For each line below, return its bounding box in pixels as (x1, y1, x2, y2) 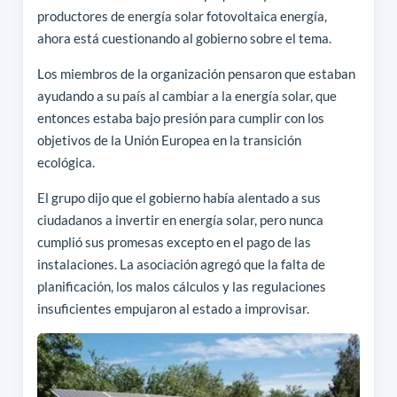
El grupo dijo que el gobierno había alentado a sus (36, 189, 321, 206)
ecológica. (36, 153, 95, 170)
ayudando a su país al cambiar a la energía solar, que (36, 87, 337, 104)
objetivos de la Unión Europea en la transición (36, 131, 301, 148)
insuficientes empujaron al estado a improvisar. (36, 300, 309, 316)
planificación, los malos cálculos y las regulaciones (36, 277, 326, 294)
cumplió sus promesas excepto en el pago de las (36, 233, 311, 250)
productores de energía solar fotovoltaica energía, (36, 7, 327, 24)
